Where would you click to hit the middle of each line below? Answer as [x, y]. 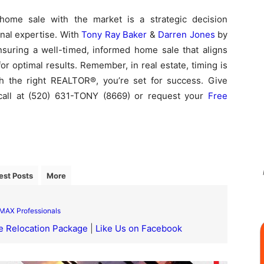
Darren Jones [187, 34]
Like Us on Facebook [139, 229]
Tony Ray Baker [114, 34]
